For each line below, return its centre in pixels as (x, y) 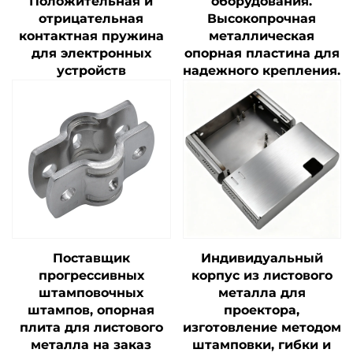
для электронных (91, 54)
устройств (91, 71)
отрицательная (91, 19)
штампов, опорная (91, 310)
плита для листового (91, 327)
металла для (262, 292)
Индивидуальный (262, 258)
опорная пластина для (262, 54)
